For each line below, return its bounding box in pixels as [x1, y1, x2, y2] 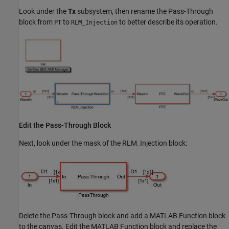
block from [19, 17, 54, 26]
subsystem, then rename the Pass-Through [76, 7, 213, 15]
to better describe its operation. [118, 17, 218, 26]
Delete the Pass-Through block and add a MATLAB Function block [19, 211, 225, 220]
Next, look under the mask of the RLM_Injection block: [19, 139, 187, 147]
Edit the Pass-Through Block [19, 121, 111, 129]
